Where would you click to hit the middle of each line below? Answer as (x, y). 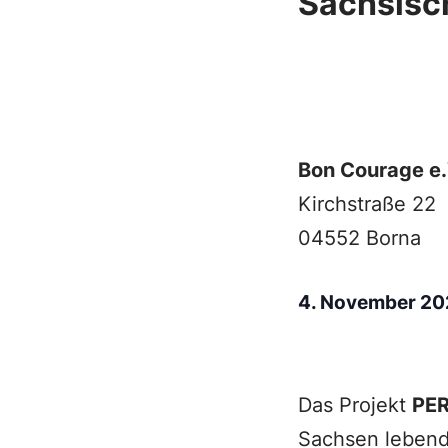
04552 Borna (359, 238)
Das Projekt (354, 405)
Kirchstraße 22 (366, 204)
